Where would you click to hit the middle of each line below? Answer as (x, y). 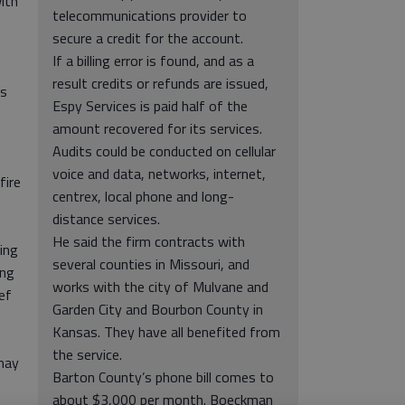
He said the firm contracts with (149, 241)
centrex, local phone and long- (143, 196)
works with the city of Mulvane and (160, 287)
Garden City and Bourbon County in (158, 309)
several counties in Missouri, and (151, 264)
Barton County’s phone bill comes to (163, 377)
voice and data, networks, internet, (159, 174)
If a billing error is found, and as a (153, 61)
